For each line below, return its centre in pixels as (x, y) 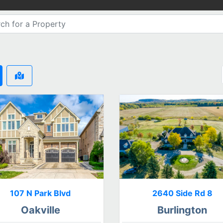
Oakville (40, 210)
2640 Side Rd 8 (182, 193)
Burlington (182, 210)
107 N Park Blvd (41, 193)
